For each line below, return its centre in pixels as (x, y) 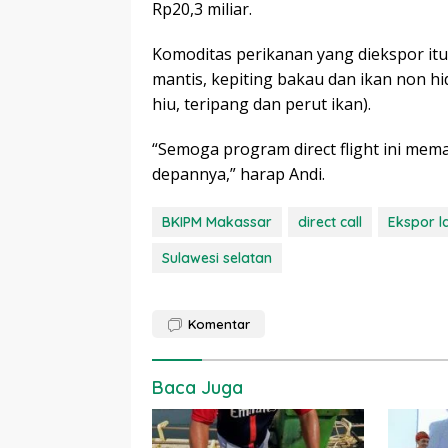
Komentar (219, 323)
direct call (330, 221)
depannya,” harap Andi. (238, 173)
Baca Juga (197, 387)
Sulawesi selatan (217, 257)
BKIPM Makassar (217, 221)
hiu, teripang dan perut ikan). (261, 103)
